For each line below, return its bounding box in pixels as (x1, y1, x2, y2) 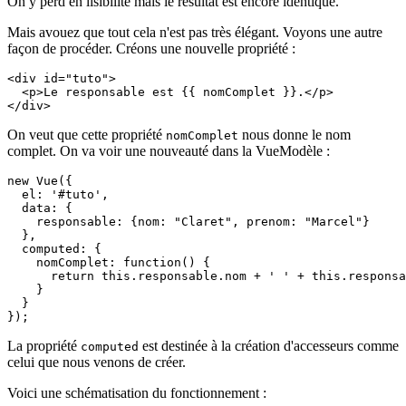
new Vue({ (7, 173, 72, 188)
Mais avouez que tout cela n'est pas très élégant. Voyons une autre (7, 24, 382, 40)
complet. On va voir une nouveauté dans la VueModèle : (7, 142, 330, 159)
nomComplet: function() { (7, 255, 210, 269)
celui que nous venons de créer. (7, 353, 186, 370)
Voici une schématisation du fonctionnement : (7, 384, 266, 401)
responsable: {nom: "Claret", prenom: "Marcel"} (7, 214, 370, 228)
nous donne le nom (238, 126, 351, 142)
